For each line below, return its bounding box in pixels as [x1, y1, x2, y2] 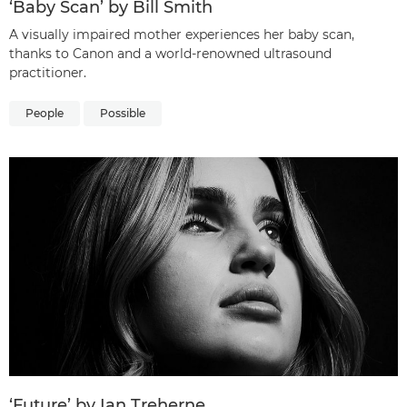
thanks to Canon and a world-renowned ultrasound [9, 45, 332, 63]
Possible [100, 106, 145, 121]
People [25, 106, 64, 121]
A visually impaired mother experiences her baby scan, [9, 26, 354, 44]
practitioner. [9, 65, 86, 82]
